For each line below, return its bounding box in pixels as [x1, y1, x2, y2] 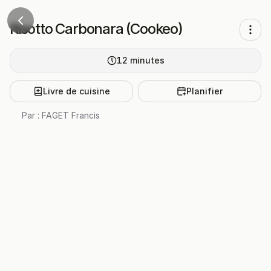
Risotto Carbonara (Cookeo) [10, 20, 183, 38]
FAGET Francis [42, 110, 100, 120]
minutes [129, 55, 165, 65]
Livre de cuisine [42, 86, 110, 96]
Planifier [186, 86, 223, 96]
